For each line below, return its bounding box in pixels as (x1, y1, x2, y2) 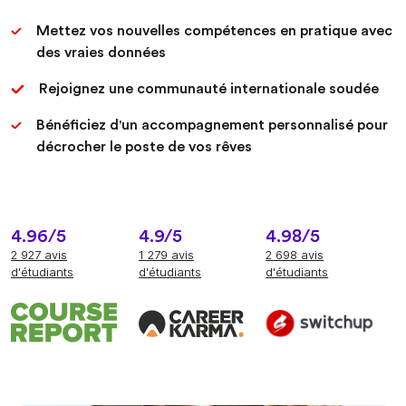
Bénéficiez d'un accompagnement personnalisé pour (36, 118, 388, 133)
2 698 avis (266, 247, 324, 263)
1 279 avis (139, 247, 195, 263)
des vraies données (36, 45, 166, 61)
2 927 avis (11, 247, 67, 263)
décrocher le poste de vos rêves (36, 140, 252, 155)
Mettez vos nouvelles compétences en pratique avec (36, 24, 392, 39)
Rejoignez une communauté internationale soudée (39, 82, 379, 97)
